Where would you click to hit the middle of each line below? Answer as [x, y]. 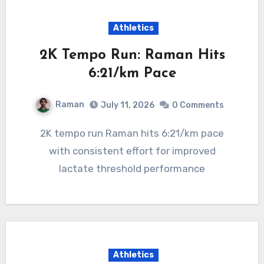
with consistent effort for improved [132, 151]
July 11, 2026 [128, 105]
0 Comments [198, 105]
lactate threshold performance [132, 168]
